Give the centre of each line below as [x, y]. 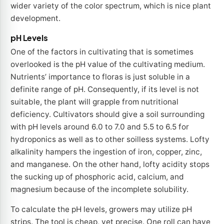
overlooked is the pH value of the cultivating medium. [108, 64]
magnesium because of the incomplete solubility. [99, 189]
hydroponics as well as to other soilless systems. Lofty [110, 139]
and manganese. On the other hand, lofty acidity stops [110, 164]
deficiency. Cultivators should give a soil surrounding [107, 114]
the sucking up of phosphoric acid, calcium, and [97, 177]
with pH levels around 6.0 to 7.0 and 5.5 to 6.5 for [100, 127]
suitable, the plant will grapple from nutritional [94, 102]
